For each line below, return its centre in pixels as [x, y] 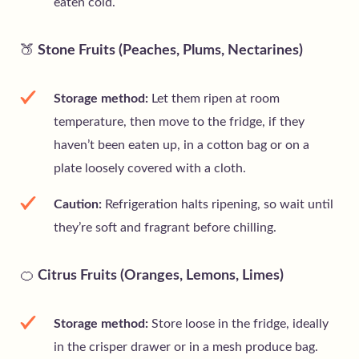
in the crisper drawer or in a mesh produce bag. [186, 347]
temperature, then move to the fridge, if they [179, 122]
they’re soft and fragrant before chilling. [165, 228]
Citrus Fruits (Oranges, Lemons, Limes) [159, 276]
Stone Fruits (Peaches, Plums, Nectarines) [169, 51]
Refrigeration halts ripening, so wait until [218, 205]
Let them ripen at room [214, 99]
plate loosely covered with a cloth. [150, 169]
